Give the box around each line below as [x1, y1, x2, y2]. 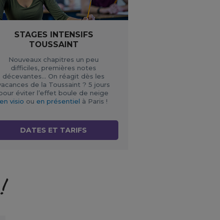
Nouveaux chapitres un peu [8, 55, 99, 64]
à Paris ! [80, 97, 108, 106]
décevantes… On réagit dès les [2, 72, 105, 81]
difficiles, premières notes [11, 64, 97, 72]
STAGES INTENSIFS [14, 30, 93, 40]
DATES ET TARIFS [20, 126, 87, 135]
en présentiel [36, 97, 81, 106]
